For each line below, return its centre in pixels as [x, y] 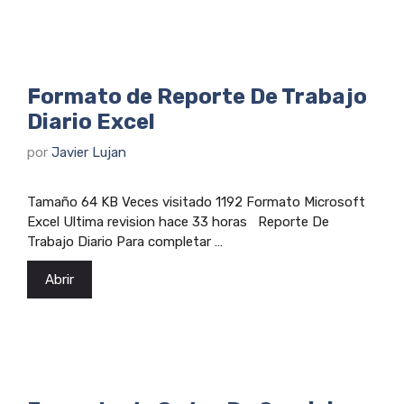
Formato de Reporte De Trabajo [197, 96]
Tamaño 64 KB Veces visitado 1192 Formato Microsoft [196, 202]
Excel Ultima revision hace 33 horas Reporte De [178, 222]
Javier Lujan [89, 152]
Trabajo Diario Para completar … [125, 242]
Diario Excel [91, 121]
